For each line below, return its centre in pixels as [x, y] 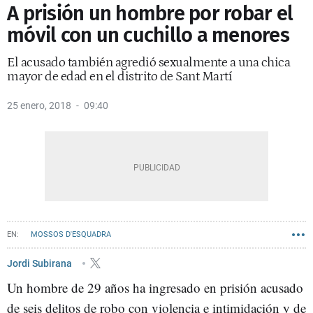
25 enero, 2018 [39, 105]
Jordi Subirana [41, 263]
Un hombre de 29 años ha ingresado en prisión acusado [155, 287]
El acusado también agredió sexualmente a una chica [148, 63]
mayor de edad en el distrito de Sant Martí [119, 77]
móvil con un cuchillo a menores [148, 35]
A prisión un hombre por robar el [150, 14]
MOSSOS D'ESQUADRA [71, 234]
